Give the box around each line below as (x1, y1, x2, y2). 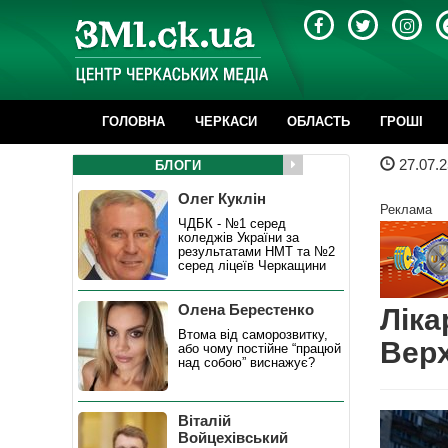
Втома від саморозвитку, (178, 327, 328, 342)
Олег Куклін (178, 190, 266, 207)
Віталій (178, 412, 231, 429)
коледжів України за (178, 230, 299, 245)
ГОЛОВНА (102, 114, 165, 129)
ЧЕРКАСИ (195, 114, 257, 129)
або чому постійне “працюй (178, 341, 341, 356)
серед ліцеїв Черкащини (178, 258, 326, 273)
